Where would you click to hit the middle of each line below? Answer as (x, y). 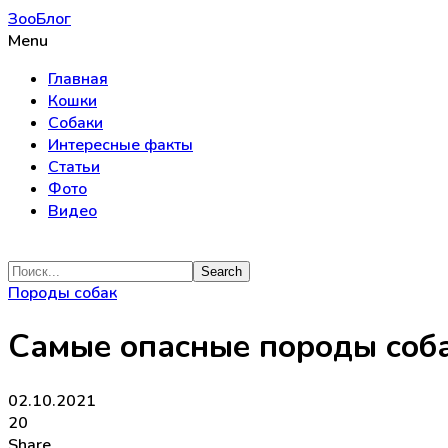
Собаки (75, 123)
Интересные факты (120, 145)
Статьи (74, 167)
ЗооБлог (39, 19)
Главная (78, 79)
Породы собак (62, 293)
